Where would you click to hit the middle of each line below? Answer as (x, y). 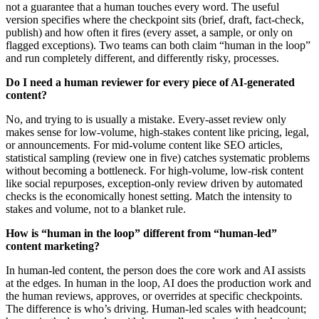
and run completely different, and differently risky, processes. (142, 58)
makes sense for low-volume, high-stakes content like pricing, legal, (157, 132)
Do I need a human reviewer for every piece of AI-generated (150, 82)
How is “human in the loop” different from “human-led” (141, 233)
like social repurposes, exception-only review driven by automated (154, 183)
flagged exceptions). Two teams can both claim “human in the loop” (158, 45)
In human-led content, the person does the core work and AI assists (156, 270)
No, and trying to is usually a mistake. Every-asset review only (146, 119)
